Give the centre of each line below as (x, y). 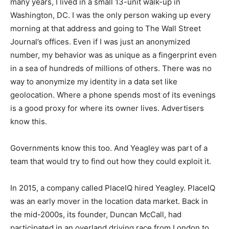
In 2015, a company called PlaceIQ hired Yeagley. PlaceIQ (113, 188)
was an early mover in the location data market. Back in (109, 201)
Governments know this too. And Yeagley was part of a (109, 148)
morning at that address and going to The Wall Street (106, 29)
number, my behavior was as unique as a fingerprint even (113, 55)
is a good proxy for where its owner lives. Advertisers (107, 108)
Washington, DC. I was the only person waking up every (110, 15)
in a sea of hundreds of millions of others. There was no (111, 68)
